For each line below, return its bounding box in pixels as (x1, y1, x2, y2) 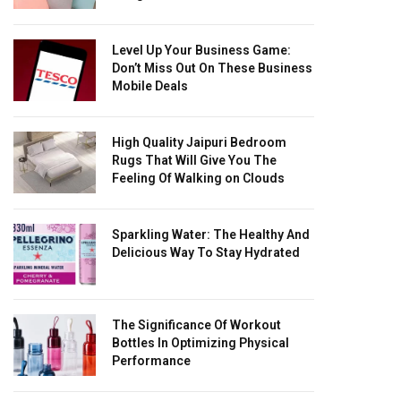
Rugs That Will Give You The (112, 152, 277, 167)
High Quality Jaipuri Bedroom (112, 134, 286, 149)
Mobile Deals (112, 78, 188, 93)
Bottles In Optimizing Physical (112, 335, 289, 350)
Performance (112, 353, 191, 368)
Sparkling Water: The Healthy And (112, 226, 310, 242)
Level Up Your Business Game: (112, 42, 291, 57)
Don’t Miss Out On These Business (112, 60, 312, 75)
